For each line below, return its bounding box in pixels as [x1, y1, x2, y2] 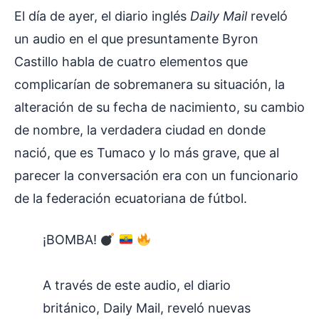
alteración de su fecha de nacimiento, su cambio [14, 100, 305, 115]
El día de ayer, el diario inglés [14, 9, 190, 24]
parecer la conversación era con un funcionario [14, 168, 298, 184]
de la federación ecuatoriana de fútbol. [14, 191, 251, 206]
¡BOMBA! [43, 232, 100, 248]
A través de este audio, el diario [43, 278, 231, 293]
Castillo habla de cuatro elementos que [14, 54, 248, 70]
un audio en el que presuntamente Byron [14, 31, 258, 47]
